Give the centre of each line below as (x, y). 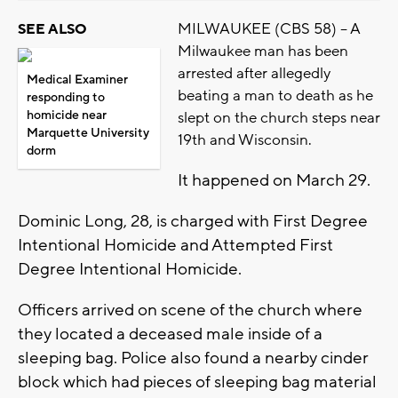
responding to (66, 97)
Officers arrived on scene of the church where (190, 310)
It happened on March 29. (274, 180)
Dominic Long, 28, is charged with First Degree (193, 221)
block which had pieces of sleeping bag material (197, 382)
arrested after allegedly (254, 73)
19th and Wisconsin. (245, 140)
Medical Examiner (77, 80)
